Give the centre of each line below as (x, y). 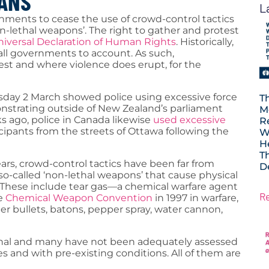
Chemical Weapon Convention (79, 198)
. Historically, (205, 41)
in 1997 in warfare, (195, 198)
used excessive (189, 119)
